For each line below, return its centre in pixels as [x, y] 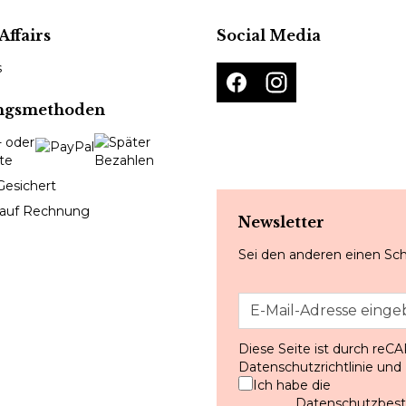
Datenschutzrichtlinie [306, 367]
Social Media [269, 35]
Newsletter [281, 222]
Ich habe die [292, 385]
